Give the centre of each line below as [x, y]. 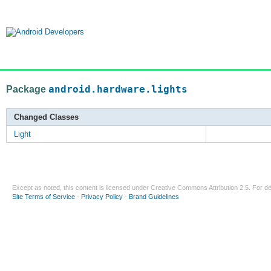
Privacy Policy [102, 197]
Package [27, 89]
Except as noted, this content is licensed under [81, 188]
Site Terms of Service [44, 197]
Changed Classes [46, 117]
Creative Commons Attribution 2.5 [200, 188]
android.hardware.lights [118, 89]
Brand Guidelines [154, 197]
